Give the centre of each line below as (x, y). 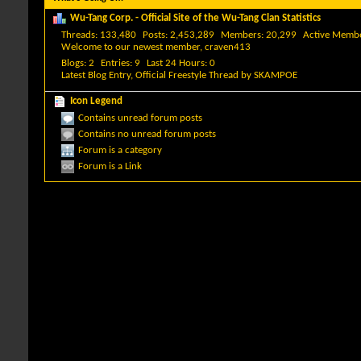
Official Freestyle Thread (187, 75)
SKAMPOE (276, 75)
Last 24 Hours (176, 63)
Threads (78, 35)
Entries (115, 63)
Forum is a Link (110, 166)
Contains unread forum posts (140, 118)
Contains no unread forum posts (147, 134)
